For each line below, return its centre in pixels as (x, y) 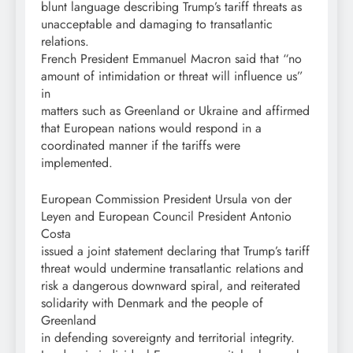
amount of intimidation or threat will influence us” (172, 76)
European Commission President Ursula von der (166, 199)
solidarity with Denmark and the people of (152, 303)
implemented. (77, 162)
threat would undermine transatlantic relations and (172, 268)
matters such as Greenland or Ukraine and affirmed (175, 110)
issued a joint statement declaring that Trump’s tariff (175, 251)
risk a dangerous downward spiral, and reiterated (171, 285)
